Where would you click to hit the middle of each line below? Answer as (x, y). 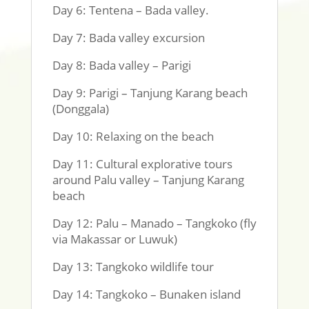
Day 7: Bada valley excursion (128, 38)
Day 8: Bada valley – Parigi (121, 65)
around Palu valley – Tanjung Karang (148, 180)
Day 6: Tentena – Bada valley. (130, 10)
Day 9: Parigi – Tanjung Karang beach (150, 93)
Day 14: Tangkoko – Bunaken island (146, 294)
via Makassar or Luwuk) (114, 239)
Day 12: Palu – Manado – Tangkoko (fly (154, 223)
